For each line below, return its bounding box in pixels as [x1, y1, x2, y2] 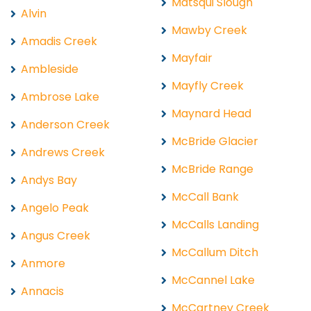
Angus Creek [21, 227, 90, 244]
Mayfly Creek [171, 77, 244, 94]
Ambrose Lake [21, 88, 99, 105]
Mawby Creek [171, 22, 247, 38]
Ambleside [21, 60, 78, 77]
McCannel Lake [171, 271, 255, 288]
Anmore [21, 255, 65, 271]
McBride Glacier [171, 133, 258, 149]
